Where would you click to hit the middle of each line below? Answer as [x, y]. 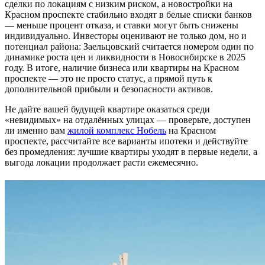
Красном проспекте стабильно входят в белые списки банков [128, 15]
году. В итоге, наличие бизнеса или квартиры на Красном [122, 68]
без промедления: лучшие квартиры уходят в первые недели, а [131, 152]
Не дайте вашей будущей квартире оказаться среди [107, 109]
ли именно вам [36, 131]
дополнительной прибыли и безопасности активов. [109, 89]
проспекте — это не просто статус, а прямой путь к [109, 79]
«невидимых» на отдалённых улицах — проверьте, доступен [128, 120]
